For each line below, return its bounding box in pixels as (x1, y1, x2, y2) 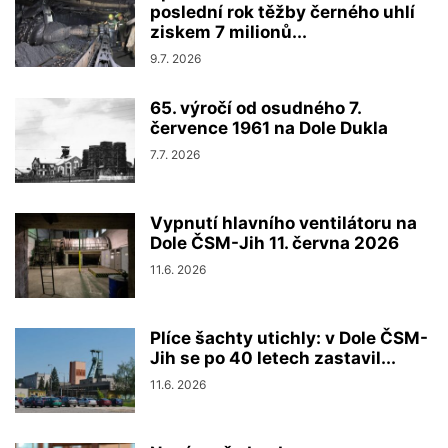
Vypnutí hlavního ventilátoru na (150, 212, 417, 233)
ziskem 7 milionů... (150, 21, 307, 42)
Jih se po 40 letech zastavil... (150, 347, 396, 368)
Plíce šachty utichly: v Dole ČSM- (150, 327, 428, 348)
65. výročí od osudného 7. (150, 97, 361, 118)
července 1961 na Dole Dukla (150, 117, 388, 138)
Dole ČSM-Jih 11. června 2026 (150, 232, 399, 253)
